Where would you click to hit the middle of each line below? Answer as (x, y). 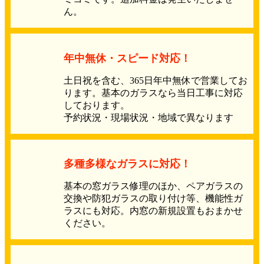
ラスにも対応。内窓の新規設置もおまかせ (153, 211)
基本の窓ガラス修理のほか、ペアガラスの (153, 186)
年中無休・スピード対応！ (127, 58)
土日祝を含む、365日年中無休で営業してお (156, 80)
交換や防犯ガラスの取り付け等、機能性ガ (153, 199)
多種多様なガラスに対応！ (127, 164)
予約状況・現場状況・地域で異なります (148, 117)
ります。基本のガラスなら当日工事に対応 (153, 93)
